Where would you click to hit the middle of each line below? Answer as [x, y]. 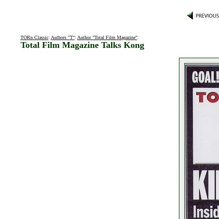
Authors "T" [63, 37]
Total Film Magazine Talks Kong [82, 45]
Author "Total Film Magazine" [107, 37]
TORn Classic [34, 37]
